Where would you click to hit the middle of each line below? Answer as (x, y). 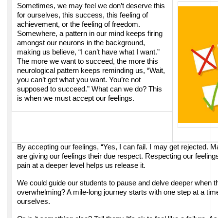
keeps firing (144, 34)
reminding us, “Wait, (134, 71)
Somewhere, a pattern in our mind (72, 34)
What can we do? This (127, 89)
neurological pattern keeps (60, 71)
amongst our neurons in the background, (81, 43)
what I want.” (139, 52)
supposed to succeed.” (54, 89)
